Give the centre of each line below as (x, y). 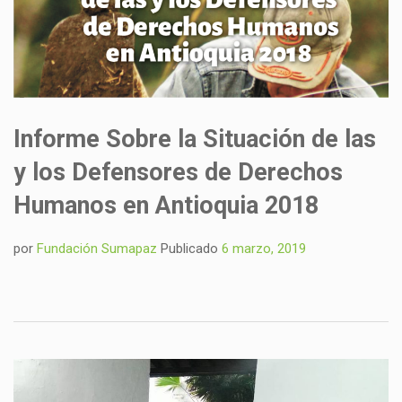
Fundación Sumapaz (97, 249)
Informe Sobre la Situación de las (195, 140)
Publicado (189, 249)
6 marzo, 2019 (264, 249)
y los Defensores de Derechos (178, 173)
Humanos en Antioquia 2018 (166, 206)
